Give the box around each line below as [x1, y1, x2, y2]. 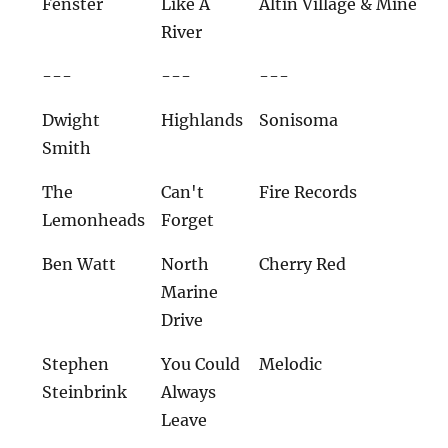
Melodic [259, 353, 323, 374]
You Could [161, 353, 241, 374]
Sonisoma [259, 109, 339, 130]
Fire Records [259, 181, 358, 202]
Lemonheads [42, 209, 146, 230]
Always [161, 381, 217, 402]
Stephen [42, 353, 110, 374]
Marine [161, 281, 219, 302]
